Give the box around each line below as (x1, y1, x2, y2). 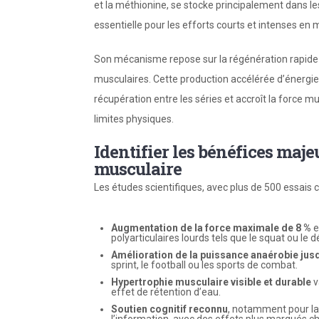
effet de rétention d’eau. (111, 286, 221, 298)
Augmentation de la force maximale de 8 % (111, 222, 311, 234)
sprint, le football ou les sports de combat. (111, 259, 298, 271)
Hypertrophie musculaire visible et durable (111, 276, 311, 288)
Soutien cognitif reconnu (111, 303, 228, 315)
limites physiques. (94, 113, 174, 125)
